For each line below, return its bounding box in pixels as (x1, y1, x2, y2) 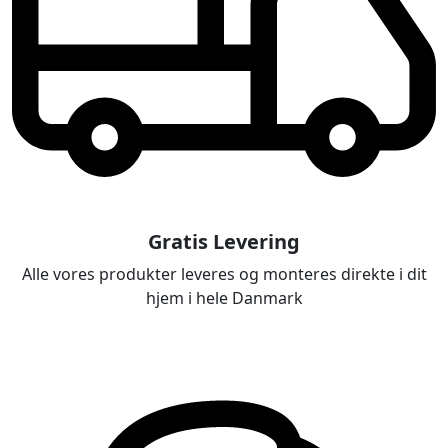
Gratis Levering (148, 228, 300, 256)
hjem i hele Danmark (145, 287, 303, 310)
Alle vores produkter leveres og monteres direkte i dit (21, 263, 427, 286)
